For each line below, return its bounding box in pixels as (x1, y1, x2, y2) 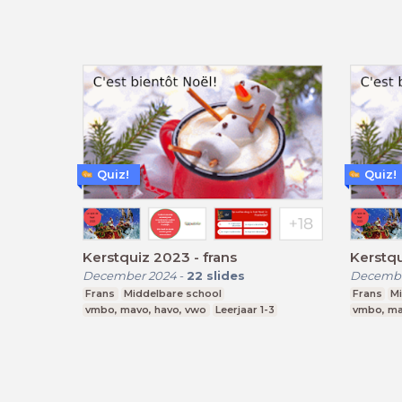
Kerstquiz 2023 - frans (83, 248, 237, 266)
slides (206, 267, 245, 283)
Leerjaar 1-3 (214, 302, 275, 316)
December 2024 (83, 267, 177, 283)
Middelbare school (123, 286, 222, 300)
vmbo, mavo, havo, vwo (85, 302, 207, 316)
